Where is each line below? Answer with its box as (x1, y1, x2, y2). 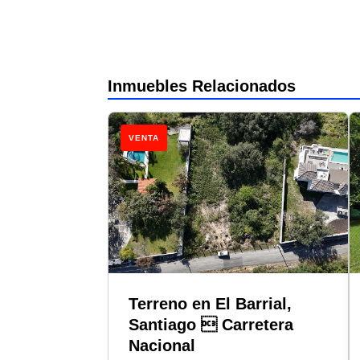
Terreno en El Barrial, (129, 294, 292, 313)
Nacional (129, 336, 196, 354)
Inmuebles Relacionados (108, 76, 297, 95)
